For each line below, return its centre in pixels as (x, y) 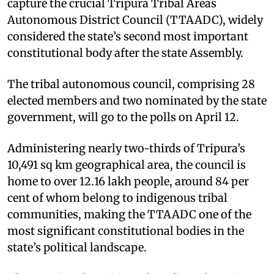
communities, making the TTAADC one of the (129, 214)
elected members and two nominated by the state (137, 100)
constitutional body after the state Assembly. (125, 53)
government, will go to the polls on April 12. (123, 117)
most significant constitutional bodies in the (126, 231)
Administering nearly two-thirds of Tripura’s (126, 148)
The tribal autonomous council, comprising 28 (131, 84)
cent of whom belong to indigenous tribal (117, 198)
